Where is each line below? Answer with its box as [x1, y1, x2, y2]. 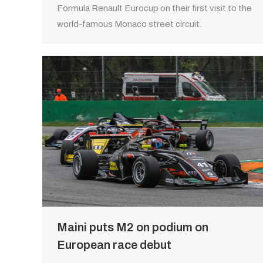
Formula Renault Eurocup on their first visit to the [57, 4, 252, 14]
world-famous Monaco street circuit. [57, 19, 202, 29]
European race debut [57, 238, 171, 252]
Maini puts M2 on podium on [57, 221, 208, 234]
